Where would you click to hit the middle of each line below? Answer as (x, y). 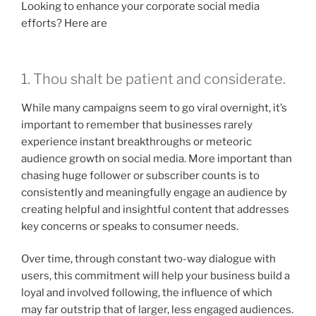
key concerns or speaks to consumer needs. (130, 226)
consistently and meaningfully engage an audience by (154, 192)
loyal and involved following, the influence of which (147, 293)
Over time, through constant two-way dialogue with (148, 259)
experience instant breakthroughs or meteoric (136, 141)
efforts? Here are (64, 24)
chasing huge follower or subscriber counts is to (140, 175)
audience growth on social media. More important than (157, 158)
